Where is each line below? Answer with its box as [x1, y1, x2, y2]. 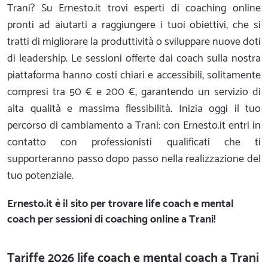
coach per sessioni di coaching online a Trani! [7, 211, 216, 229]
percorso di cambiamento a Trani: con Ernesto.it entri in [7, 117, 261, 135]
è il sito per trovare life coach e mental [53, 195, 234, 213]
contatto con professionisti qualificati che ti [7, 133, 261, 151]
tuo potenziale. [7, 167, 74, 185]
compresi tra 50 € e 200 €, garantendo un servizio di [7, 83, 261, 101]
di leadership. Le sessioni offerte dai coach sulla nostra [7, 50, 261, 68]
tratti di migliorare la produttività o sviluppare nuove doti [7, 33, 261, 51]
